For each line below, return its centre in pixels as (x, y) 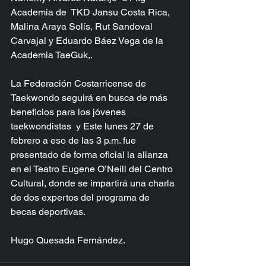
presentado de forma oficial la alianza (91, 155)
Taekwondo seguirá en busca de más (90, 98)
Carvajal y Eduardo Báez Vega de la (88, 41)
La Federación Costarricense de (80, 83)
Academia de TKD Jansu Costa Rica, (91, 12)
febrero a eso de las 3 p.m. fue (75, 140)
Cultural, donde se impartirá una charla (94, 183)
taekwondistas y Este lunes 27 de (83, 126)
